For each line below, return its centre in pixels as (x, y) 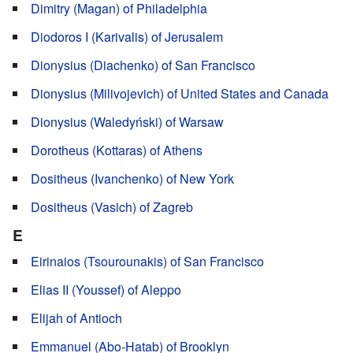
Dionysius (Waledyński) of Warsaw (127, 122)
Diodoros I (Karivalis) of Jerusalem (127, 37)
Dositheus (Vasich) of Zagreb (112, 207)
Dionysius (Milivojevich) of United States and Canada (180, 94)
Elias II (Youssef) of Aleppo (106, 290)
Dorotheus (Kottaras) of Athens (117, 150)
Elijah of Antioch (76, 318)
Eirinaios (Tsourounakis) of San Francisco (147, 262)
